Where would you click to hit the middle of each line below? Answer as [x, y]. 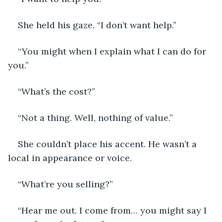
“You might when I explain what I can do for [113, 51]
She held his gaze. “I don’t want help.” [97, 25]
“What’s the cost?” [56, 91]
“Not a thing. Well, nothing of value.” [95, 117]
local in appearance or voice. [70, 158]
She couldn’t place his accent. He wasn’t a [109, 144]
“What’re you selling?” [65, 184]
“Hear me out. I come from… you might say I [113, 210]
